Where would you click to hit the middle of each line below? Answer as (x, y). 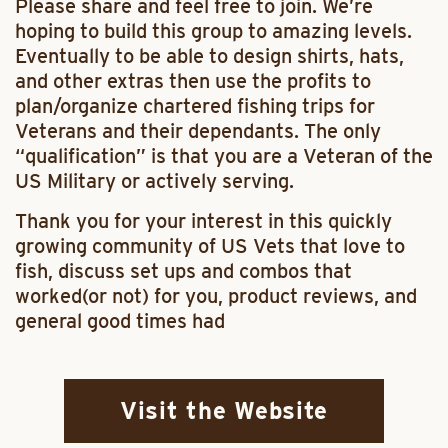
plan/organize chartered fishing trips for (195, 106)
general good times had (120, 321)
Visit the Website (224, 410)
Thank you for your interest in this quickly (203, 221)
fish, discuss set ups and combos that (183, 271)
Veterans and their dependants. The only (198, 131)
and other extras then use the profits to (193, 81)
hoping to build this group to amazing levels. (213, 31)
